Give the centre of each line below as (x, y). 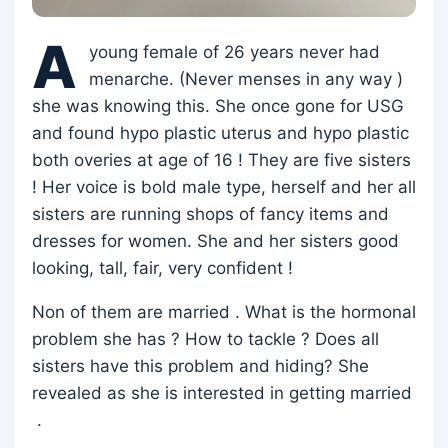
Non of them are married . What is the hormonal (224, 311)
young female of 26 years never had (234, 51)
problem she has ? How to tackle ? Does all (205, 338)
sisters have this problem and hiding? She (200, 365)
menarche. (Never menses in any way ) (246, 78)
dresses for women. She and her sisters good (215, 240)
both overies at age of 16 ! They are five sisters (221, 159)
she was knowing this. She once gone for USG (218, 105)
